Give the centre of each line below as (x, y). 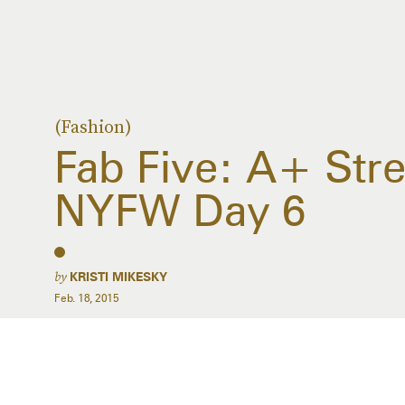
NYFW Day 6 (180, 210)
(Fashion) (93, 127)
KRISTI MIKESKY (118, 277)
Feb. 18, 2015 (87, 298)
